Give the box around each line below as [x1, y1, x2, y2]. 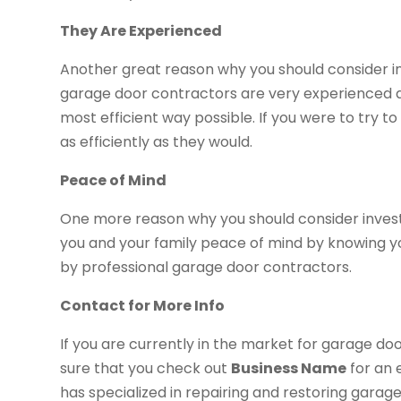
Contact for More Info [60, 294, 226, 316]
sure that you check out [60, 357, 232, 379]
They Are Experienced [60, 20, 223, 41]
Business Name [231, 357, 347, 379]
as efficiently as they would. [60, 131, 253, 152]
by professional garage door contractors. [60, 256, 353, 277]
